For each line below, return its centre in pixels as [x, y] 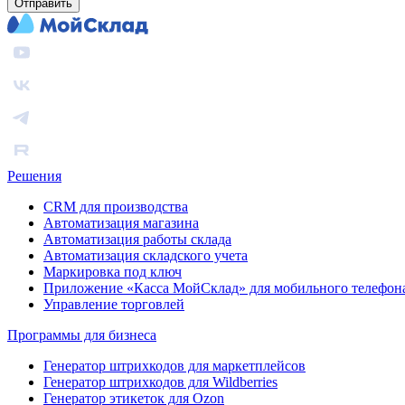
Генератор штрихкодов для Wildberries [160, 381]
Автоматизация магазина [121, 222]
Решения [34, 175]
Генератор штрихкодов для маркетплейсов [174, 365]
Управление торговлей [114, 304]
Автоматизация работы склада [137, 239]
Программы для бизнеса [82, 334]
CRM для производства [116, 206]
